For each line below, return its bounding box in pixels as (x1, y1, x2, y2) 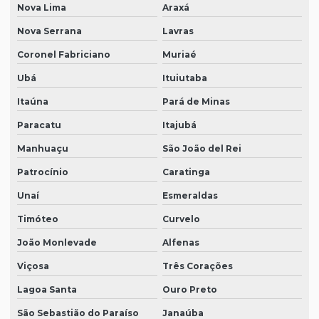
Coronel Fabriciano (17, 49, 110, 61)
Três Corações (162, 261, 233, 272)
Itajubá (162, 120, 197, 131)
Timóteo (17, 214, 58, 225)
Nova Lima (17, 2, 66, 14)
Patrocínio (17, 167, 68, 178)
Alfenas (162, 237, 199, 249)
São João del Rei (162, 143, 241, 155)
